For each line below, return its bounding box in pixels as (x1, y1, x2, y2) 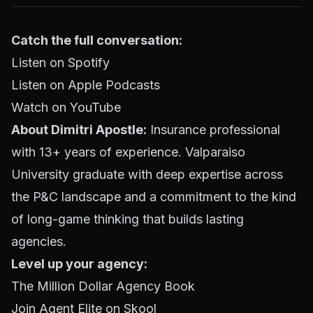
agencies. (11, 234, 66, 249)
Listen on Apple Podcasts (11, 78, 160, 92)
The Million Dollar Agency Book (11, 279, 195, 293)
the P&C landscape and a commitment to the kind (11, 189, 296, 204)
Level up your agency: (11, 256, 147, 271)
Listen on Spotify (11, 55, 110, 70)
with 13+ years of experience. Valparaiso (11, 145, 245, 159)
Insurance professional (147, 122, 280, 137)
